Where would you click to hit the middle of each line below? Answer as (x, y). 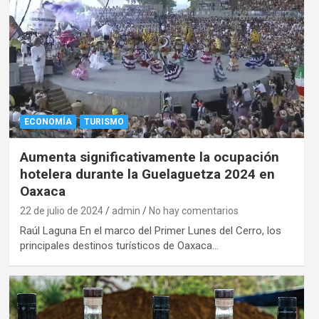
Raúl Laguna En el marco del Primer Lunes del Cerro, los (150, 230)
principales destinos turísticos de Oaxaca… (119, 245)
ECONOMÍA (48, 121)
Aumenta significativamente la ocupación (149, 157)
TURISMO (104, 121)
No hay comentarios (193, 210)
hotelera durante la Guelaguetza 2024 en (147, 174)
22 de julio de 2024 (61, 210)
